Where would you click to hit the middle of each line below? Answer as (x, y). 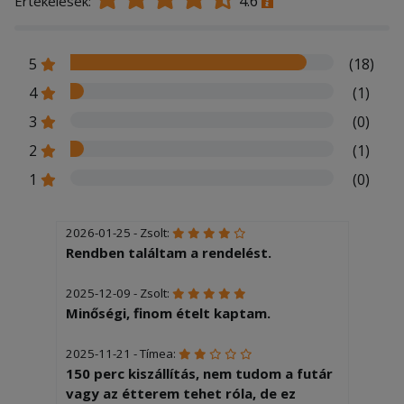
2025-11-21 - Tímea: (122, 353)
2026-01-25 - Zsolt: (119, 232)
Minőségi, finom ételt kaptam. (168, 312)
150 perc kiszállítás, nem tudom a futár (199, 373)
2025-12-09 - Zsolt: (119, 293)
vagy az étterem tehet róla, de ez (180, 393)
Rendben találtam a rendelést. (168, 252)
